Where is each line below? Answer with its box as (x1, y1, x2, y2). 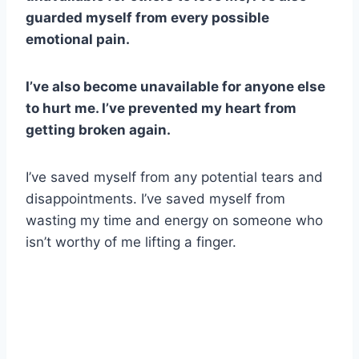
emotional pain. (26, 30, 130, 47)
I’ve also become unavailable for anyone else (26, 78, 325, 95)
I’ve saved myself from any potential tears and (26, 168, 323, 185)
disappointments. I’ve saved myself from (26, 190, 285, 207)
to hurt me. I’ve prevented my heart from (26, 99, 296, 116)
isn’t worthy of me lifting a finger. (26, 233, 236, 250)
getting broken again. (26, 121, 171, 138)
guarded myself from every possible (26, 9, 269, 26)
